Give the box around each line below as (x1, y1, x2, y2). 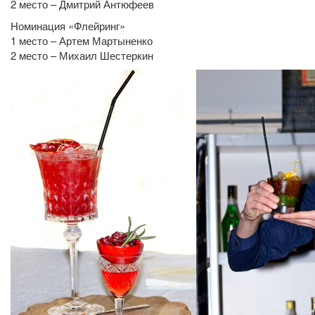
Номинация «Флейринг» (11, 18, 125, 33)
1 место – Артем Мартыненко (11, 32, 153, 48)
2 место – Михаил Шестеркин (11, 47, 153, 63)
